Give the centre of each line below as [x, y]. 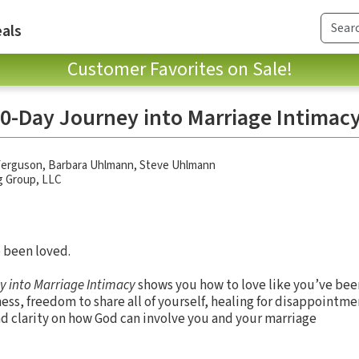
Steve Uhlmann [177, 165]
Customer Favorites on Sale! [179, 69]
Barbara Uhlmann [91, 165]
